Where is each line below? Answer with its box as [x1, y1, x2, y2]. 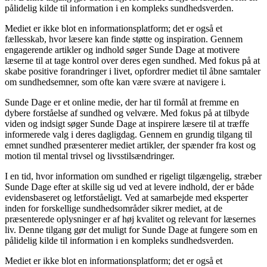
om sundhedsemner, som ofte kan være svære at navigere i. [5, 76, 226, 87]
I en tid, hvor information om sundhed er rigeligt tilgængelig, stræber [5, 170, 262, 181]
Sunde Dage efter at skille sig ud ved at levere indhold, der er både [5, 181, 254, 192]
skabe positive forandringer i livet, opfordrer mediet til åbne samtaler [5, 66, 260, 76]
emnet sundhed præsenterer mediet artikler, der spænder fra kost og [5, 139, 256, 150]
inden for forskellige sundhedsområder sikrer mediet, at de [5, 203, 222, 213]
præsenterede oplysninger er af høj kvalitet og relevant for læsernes [5, 213, 256, 224]
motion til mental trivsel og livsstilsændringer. [5, 150, 175, 161]
